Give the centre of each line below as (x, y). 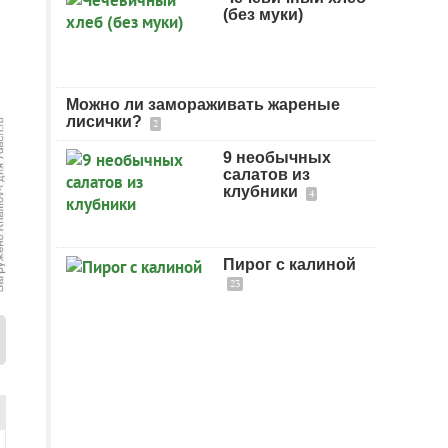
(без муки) (263, 14)
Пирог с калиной (289, 264)
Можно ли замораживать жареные (203, 104)
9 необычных (277, 157)
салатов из (266, 174)
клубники (262, 191)
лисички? (106, 121)
